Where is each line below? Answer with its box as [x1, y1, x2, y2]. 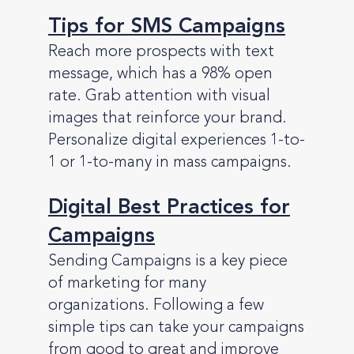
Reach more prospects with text [48, 44, 274, 61]
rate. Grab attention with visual [48, 88, 270, 105]
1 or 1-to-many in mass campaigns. [48, 155, 292, 171]
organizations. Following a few [48, 298, 264, 314]
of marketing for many [48, 276, 206, 292]
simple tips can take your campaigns [48, 320, 304, 337]
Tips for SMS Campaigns [48, 17, 285, 38]
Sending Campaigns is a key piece [48, 254, 288, 270]
